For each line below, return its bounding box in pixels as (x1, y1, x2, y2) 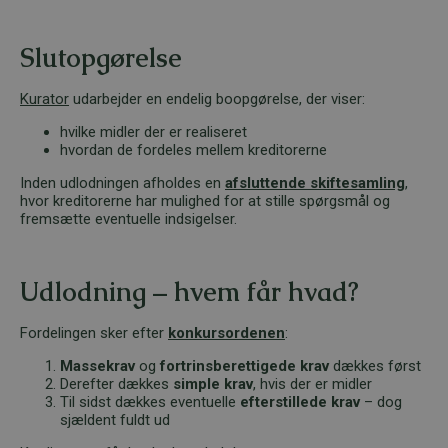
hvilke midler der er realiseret (60, 122, 247, 141)
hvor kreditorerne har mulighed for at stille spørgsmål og (20, 191, 390, 210)
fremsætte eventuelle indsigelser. (20, 209, 237, 228)
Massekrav (60, 356, 135, 375)
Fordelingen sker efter (20, 323, 168, 342)
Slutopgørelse (20, 40, 182, 75)
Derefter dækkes (60, 374, 173, 393)
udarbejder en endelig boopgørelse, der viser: (69, 89, 365, 108)
